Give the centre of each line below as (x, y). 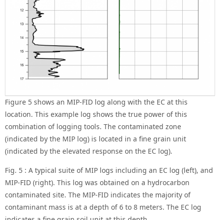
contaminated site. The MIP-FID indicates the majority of (98, 195)
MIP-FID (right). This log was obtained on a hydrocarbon (97, 182)
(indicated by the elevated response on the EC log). (89, 151)
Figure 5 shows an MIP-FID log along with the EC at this (96, 102)
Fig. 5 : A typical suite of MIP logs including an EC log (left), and (109, 170)
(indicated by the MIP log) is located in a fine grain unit (96, 139)
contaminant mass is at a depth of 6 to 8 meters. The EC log (103, 207)
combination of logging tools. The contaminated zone (93, 126)
